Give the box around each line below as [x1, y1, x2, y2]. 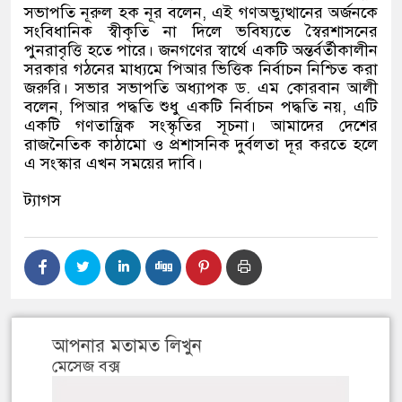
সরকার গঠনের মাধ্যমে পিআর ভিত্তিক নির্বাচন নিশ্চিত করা [24, 59, 378, 80]
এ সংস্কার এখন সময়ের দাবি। [24, 153, 203, 174]
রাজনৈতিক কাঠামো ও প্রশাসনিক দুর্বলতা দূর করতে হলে [24, 135, 378, 155]
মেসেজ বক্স [52, 356, 120, 377]
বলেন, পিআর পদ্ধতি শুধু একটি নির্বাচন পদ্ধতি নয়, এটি [24, 97, 378, 118]
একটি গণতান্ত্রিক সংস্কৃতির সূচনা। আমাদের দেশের [24, 116, 378, 136]
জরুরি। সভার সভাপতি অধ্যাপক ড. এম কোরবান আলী [24, 78, 378, 99]
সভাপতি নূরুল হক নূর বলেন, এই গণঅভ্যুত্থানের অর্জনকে [24, 3, 378, 23]
